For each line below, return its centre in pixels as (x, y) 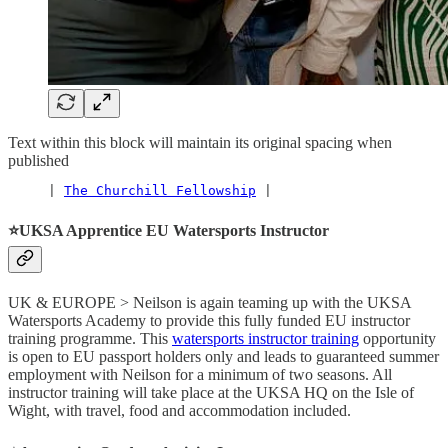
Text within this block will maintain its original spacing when (200, 142)
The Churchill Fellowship (160, 190)
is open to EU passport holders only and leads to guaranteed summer (223, 357)
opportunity (397, 339)
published (38, 160)
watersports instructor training (265, 339)
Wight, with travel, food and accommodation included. (179, 411)
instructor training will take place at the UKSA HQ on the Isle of (211, 393)
